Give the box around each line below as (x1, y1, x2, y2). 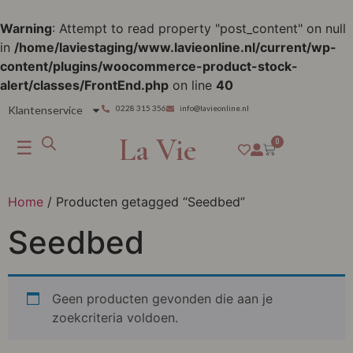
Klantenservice (8, 103, 83, 117)
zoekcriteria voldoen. (52, 310, 178, 325)
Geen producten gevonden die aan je (52, 291, 273, 307)
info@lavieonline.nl (180, 103, 249, 113)
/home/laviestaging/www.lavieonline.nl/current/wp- (14, 39, 336, 55)
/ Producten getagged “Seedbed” (43, 194, 245, 210)
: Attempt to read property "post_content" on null (52, 20, 346, 36)
